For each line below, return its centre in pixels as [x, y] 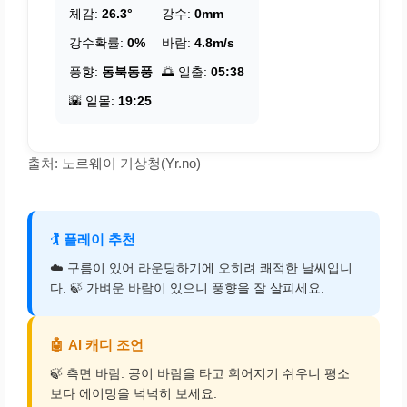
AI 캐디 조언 [106, 345]
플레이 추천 [99, 240]
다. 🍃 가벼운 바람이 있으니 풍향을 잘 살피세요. [187, 288]
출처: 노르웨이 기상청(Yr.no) [114, 164]
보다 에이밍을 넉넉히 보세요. [134, 394]
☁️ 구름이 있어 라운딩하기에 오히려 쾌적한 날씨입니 [201, 268]
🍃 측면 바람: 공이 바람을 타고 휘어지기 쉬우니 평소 [200, 374]
